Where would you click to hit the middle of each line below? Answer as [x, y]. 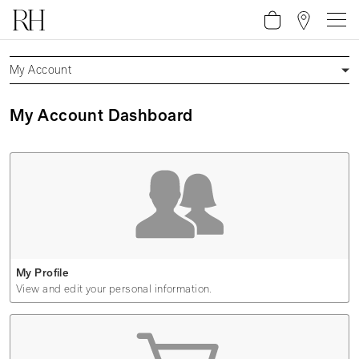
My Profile [43, 273]
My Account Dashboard [101, 115]
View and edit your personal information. [114, 289]
